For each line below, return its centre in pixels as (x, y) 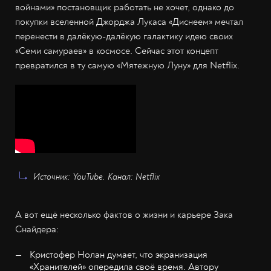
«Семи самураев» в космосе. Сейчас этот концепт (117, 51)
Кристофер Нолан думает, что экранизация (119, 255)
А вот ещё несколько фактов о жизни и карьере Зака (124, 215)
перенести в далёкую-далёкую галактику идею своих (124, 36)
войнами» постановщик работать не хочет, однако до (125, 7)
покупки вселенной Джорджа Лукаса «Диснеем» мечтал (129, 22)
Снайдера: (37, 229)
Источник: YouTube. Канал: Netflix (96, 177)
